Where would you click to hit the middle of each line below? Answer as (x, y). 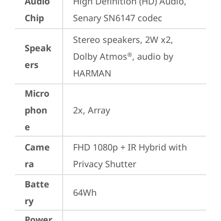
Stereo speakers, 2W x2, (123, 39)
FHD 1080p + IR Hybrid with (130, 147)
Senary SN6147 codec (118, 18)
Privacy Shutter (105, 164)
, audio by (153, 56)
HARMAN (92, 73)
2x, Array (92, 110)
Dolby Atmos (100, 56)
